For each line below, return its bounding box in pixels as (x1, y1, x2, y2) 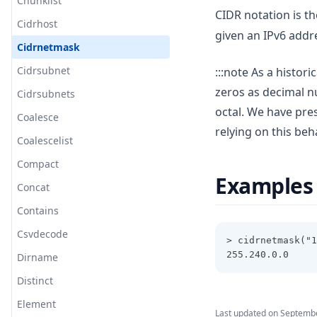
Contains (17, 204, 59, 217)
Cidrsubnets (17, 87, 75, 100)
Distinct (17, 274, 53, 287)
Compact (17, 157, 59, 171)
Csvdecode (17, 227, 68, 241)
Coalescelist (17, 134, 73, 147)
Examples (215, 171, 313, 200)
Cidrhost (17, 17, 57, 30)
